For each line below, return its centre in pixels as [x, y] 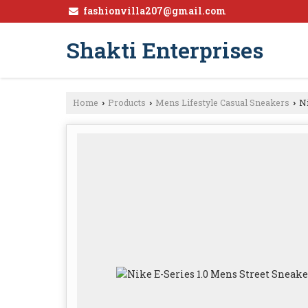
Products [127, 102]
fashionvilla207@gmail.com [155, 11]
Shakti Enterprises [165, 49]
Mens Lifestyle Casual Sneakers [222, 102]
